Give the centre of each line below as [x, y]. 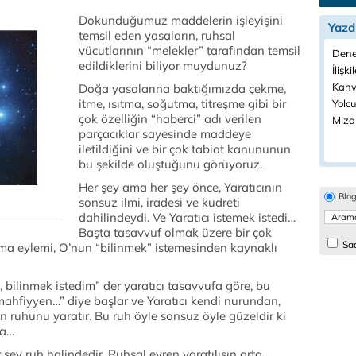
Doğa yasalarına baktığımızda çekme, [182, 89]
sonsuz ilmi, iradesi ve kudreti [159, 202]
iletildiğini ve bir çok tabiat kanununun [185, 149]
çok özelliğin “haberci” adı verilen [170, 119]
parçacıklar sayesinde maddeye [165, 134]
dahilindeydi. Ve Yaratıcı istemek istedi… [187, 217]
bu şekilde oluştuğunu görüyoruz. [170, 164]
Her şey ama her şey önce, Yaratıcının [180, 187]
